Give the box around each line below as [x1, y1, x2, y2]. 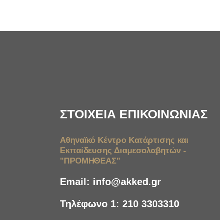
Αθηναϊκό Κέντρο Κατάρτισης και [60, 136, 189, 145]
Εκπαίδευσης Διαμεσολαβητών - [60, 146, 186, 155]
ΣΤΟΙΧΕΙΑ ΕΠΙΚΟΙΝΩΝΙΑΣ [60, 107, 208, 121]
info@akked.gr [93, 176, 161, 187]
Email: [60, 176, 93, 187]
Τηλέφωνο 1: [60, 198, 122, 209]
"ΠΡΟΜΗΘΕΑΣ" [60, 156, 121, 165]
